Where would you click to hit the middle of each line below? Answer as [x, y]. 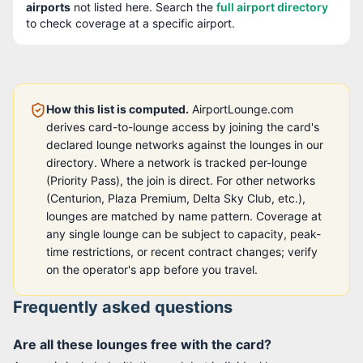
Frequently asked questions [123, 307]
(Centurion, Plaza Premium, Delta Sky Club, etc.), [176, 198]
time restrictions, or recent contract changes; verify [182, 252]
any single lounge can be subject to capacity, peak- [184, 234]
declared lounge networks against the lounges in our [185, 145]
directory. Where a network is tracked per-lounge [177, 162]
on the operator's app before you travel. [152, 269]
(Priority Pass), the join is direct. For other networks [181, 180]
